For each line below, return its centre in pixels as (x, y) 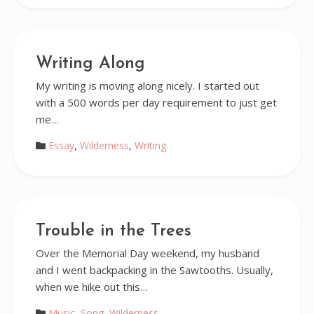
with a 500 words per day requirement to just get (156, 102)
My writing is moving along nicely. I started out (147, 86)
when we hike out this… (91, 287)
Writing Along (90, 64)
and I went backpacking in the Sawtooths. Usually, (154, 270)
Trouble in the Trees (113, 231)
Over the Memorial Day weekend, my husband (147, 253)
